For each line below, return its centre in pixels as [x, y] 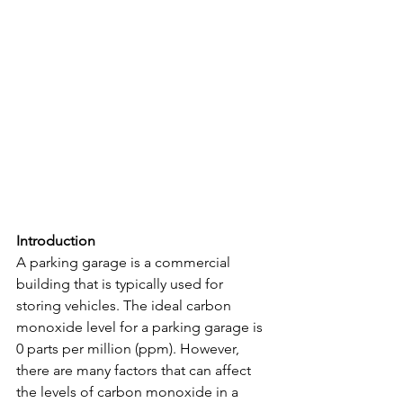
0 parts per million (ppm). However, [130, 349]
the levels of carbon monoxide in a [129, 392]
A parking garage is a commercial [125, 263]
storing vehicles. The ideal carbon [125, 306]
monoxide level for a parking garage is [141, 327]
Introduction [56, 241]
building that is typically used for [121, 284]
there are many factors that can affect [135, 371]
